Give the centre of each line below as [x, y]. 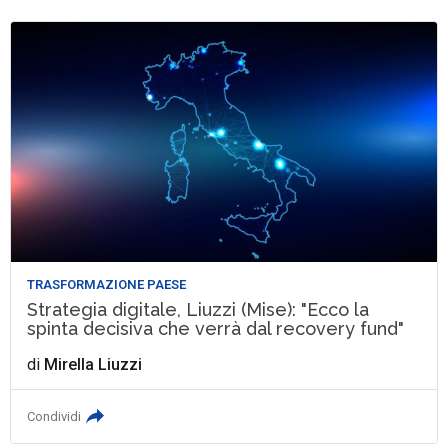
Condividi [54, 416]
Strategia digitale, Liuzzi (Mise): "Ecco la [198, 309]
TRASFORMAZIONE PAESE [107, 284]
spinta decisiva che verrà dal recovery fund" [216, 328]
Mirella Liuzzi [93, 364]
